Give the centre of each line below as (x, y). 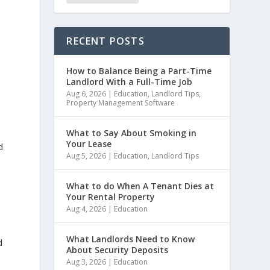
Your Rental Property (111, 196)
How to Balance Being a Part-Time (139, 71)
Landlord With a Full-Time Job (130, 81)
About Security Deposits (118, 250)
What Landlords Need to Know (131, 239)
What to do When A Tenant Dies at (140, 186)
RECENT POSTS (105, 41)
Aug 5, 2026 (86, 155)
